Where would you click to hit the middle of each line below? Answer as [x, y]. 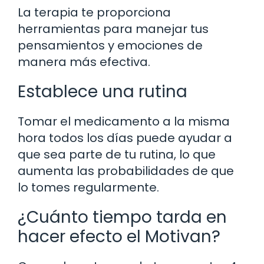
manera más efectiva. [84, 62]
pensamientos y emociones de [110, 45]
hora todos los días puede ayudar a [125, 138]
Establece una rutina [103, 91]
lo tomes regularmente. [88, 187]
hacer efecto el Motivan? [119, 236]
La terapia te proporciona [94, 12]
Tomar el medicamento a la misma [124, 121]
